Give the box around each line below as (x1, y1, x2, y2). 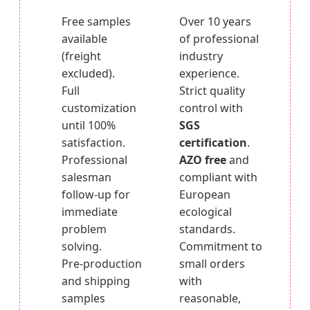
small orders (179, 255, 245, 271)
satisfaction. (62, 134, 125, 150)
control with (179, 100, 243, 116)
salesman (62, 169, 111, 185)
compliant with (179, 169, 257, 185)
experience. (179, 65, 239, 81)
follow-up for (62, 186, 130, 202)
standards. (179, 221, 235, 237)
